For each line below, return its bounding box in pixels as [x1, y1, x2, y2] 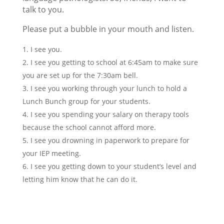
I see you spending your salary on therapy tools [30, 109, 189, 119]
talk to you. [22, 4, 64, 15]
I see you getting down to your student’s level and [30, 161, 196, 171]
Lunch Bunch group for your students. [22, 96, 150, 106]
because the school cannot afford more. [22, 122, 156, 132]
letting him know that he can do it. [22, 174, 137, 184]
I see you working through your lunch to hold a [30, 83, 187, 93]
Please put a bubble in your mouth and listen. [22, 23, 194, 35]
